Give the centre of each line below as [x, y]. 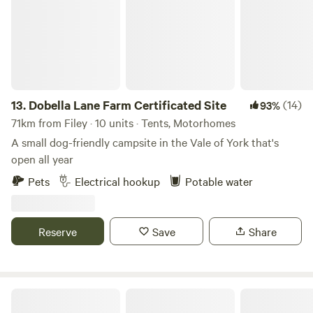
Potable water [219, 181]
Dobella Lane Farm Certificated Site [128, 105]
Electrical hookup [117, 181]
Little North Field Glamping [68, 293]
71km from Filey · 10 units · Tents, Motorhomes [123, 122]
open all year [42, 159]
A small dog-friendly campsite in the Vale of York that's [145, 142]
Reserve [58, 231]
